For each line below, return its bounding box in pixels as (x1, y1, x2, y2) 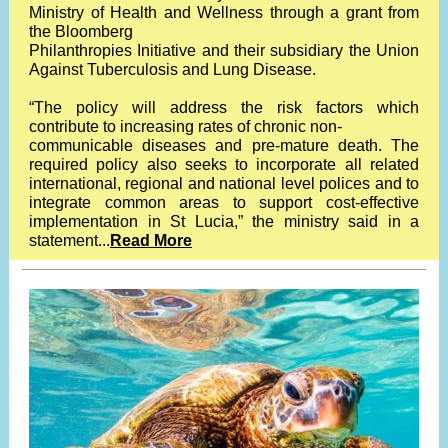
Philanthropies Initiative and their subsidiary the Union (29, 42, 419, 59)
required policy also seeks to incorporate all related (29, 156, 419, 173)
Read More (110, 232, 192, 249)
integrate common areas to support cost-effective (29, 194, 419, 211)
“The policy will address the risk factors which (29, 99, 419, 116)
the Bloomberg (29, 23, 133, 40)
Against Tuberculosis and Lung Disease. (29, 61, 316, 78)
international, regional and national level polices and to (29, 175, 419, 192)
